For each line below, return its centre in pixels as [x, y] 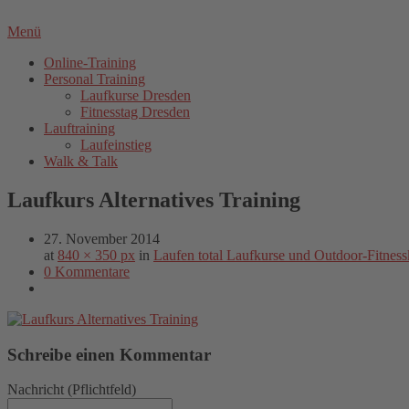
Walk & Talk [81, 161]
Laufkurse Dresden [136, 95]
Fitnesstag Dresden [135, 112]
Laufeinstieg [116, 145]
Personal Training [94, 79]
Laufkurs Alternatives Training [154, 199]
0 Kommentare [87, 271]
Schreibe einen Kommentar [109, 354]
